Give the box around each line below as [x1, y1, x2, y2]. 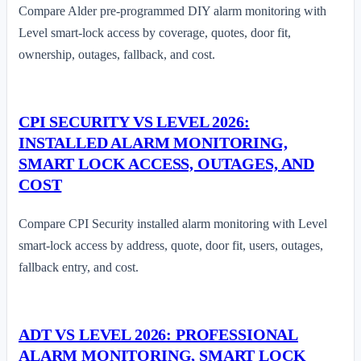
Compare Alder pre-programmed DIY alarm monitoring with [19, 3, 326, 18]
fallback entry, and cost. [19, 259, 139, 274]
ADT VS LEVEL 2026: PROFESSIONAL [19, 325, 299, 343]
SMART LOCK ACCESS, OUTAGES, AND [19, 155, 315, 173]
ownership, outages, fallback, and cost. [19, 47, 215, 61]
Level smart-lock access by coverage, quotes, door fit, [19, 25, 291, 39]
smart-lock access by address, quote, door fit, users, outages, [19, 238, 323, 252]
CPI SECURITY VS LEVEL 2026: [19, 113, 250, 131]
